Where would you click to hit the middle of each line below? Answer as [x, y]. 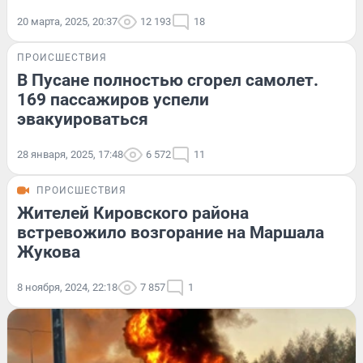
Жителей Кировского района [133, 213]
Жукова [49, 252]
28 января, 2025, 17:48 [70, 154]
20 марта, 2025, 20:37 [67, 21]
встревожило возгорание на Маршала [171, 232]
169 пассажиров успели [113, 99]
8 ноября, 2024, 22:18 [67, 287]
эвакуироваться [83, 119]
